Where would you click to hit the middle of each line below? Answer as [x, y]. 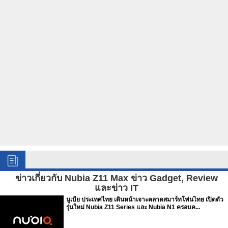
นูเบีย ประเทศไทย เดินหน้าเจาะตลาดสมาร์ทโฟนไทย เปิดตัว [145, 199]
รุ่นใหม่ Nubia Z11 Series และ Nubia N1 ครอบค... [133, 207]
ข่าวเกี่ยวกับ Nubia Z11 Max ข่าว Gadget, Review [117, 178]
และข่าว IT [117, 188]
